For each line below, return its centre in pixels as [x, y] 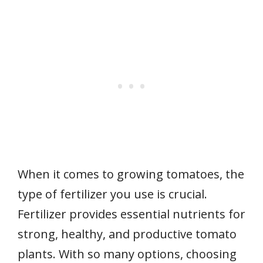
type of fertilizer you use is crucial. [112, 194]
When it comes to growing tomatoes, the [131, 174]
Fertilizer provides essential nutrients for [131, 214]
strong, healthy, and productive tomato [127, 234]
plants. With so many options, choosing [127, 254]
